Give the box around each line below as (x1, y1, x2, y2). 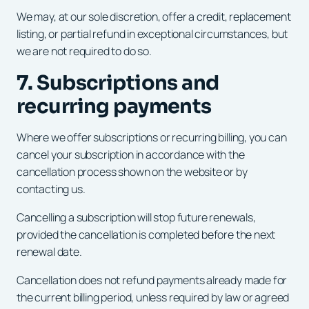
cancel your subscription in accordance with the (17, 146, 245, 162)
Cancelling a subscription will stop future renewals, (17, 209, 256, 225)
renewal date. (17, 243, 82, 259)
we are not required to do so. (17, 43, 152, 59)
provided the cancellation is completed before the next (17, 226, 276, 242)
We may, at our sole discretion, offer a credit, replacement (17, 8, 291, 24)
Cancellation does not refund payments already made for (17, 272, 288, 288)
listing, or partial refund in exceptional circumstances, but (17, 26, 288, 41)
